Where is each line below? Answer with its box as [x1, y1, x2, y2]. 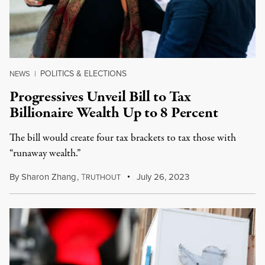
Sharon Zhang [21, 170, 76, 183]
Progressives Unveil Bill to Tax [9, 86, 191, 108]
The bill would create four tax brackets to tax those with [9, 131, 236, 146]
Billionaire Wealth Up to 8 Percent [9, 102, 218, 124]
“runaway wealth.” [9, 146, 81, 161]
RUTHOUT [85, 172, 121, 183]
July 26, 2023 [134, 170, 190, 183]
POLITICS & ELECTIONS [40, 67, 127, 80]
